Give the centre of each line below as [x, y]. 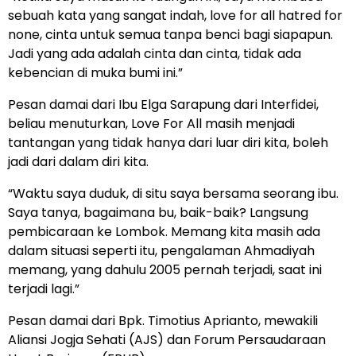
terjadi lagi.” [44, 288]
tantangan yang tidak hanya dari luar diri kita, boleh [168, 142]
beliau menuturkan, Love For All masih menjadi [151, 123]
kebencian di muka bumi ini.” [95, 72]
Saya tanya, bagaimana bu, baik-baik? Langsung [158, 212]
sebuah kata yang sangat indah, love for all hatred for [175, 15]
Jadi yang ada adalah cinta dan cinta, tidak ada [155, 53]
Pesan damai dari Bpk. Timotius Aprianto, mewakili [163, 320]
